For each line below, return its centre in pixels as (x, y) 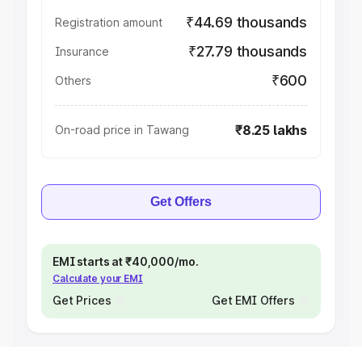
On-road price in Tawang (122, 130)
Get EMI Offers (253, 300)
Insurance (82, 51)
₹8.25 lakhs (271, 130)
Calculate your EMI (98, 278)
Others (73, 80)
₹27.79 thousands (247, 51)
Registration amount (109, 22)
